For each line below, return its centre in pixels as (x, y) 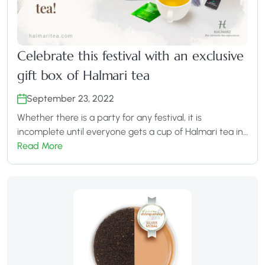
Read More (40, 146)
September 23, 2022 (70, 98)
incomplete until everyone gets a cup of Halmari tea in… (132, 131)
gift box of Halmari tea (83, 75)
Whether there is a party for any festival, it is (109, 117)
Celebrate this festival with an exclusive (130, 56)
